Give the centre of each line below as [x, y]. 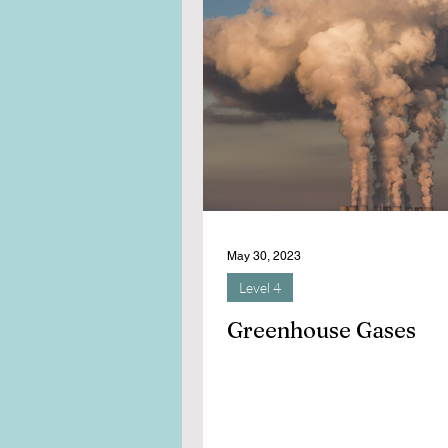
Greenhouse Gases [321, 330]
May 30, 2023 [264, 256]
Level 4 [260, 287]
